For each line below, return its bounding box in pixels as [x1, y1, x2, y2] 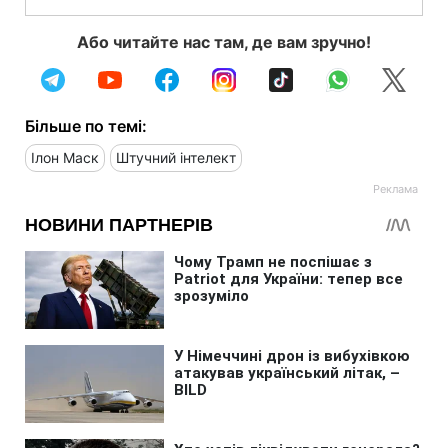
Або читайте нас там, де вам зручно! [77, 31, 371, 52]
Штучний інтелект [116, 148, 236, 166]
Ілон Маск [31, 148, 99, 166]
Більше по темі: [25, 115, 147, 136]
